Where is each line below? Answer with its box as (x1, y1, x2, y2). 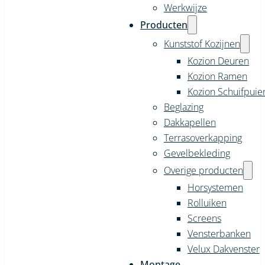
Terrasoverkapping (163, 131, 242, 144)
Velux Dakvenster (187, 242, 260, 256)
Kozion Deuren (187, 54, 249, 67)
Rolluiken (187, 196, 227, 209)
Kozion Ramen (187, 69, 247, 83)
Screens (187, 211, 221, 225)
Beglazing (163, 100, 203, 114)
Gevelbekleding (163, 146, 230, 160)
